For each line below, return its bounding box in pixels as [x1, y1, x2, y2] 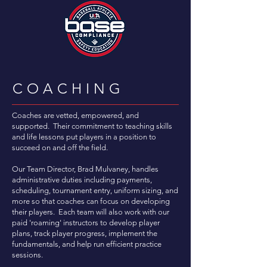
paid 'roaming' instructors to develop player [12, 218, 160, 227]
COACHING [13, 80, 125, 97]
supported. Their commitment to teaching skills [12, 122, 172, 131]
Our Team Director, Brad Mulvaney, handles [12, 164, 159, 173]
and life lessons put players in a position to [12, 132, 156, 141]
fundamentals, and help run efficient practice [12, 240, 162, 249]
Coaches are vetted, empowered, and [12, 111, 139, 120]
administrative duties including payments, [12, 175, 152, 184]
